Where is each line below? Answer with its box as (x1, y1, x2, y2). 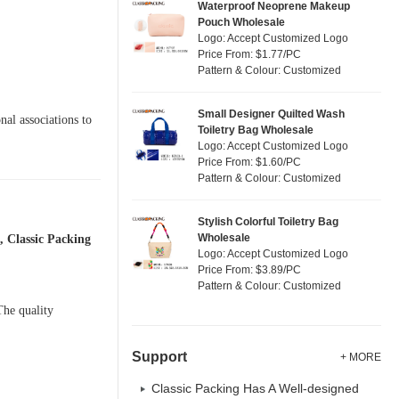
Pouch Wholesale (198, 16, 285, 28)
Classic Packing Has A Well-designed (151, 381, 359, 395)
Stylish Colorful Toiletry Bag (198, 216, 338, 228)
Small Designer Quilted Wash (198, 108, 345, 120)
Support (132, 349, 187, 364)
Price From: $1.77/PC (198, 48, 301, 61)
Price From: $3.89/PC (198, 264, 301, 276)
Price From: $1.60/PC (198, 156, 301, 168)
